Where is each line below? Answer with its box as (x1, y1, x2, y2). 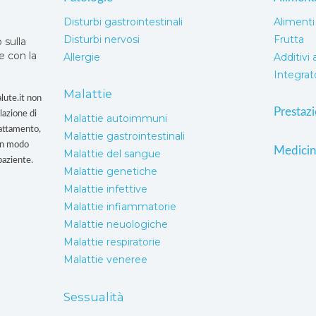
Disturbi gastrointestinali (63, 16, 183, 29)
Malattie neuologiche (63, 218, 168, 231)
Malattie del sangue (63, 147, 161, 161)
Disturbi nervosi (63, 33, 140, 47)
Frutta (274, 33, 305, 47)
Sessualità (63, 289, 124, 304)
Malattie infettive (63, 183, 147, 196)
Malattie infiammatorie (63, 200, 176, 214)
